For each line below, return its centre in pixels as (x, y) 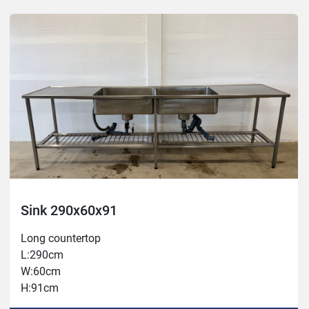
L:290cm (42, 255)
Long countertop (61, 239)
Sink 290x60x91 (69, 211)
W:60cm (41, 272)
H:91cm (40, 288)
